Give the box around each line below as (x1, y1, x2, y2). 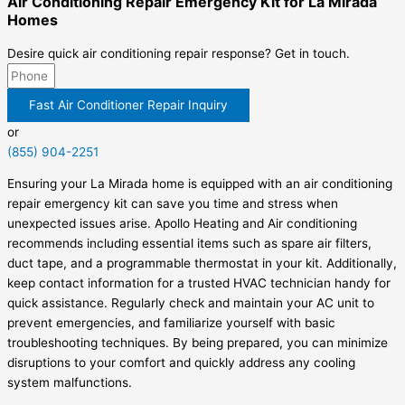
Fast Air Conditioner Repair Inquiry (29, 97, 228, 112)
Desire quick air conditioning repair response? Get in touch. (7, 45, 350, 61)
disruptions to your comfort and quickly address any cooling (7, 355, 355, 371)
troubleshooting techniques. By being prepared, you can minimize (7, 335, 388, 351)
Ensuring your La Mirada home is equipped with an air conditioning (7, 176, 392, 192)
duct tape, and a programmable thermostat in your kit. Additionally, (7, 256, 397, 271)
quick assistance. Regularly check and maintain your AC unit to (7, 296, 374, 311)
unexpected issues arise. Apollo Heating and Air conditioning (7, 216, 357, 231)
